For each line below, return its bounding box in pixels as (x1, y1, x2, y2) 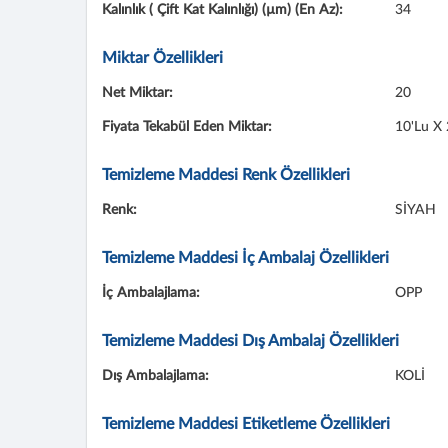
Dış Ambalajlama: (102, 369, 209, 383)
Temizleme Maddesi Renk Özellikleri (102, 167, 350, 183)
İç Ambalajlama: (102, 286, 200, 300)
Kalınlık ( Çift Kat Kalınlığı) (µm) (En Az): (102, 3, 343, 17)
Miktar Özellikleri (102, 50, 223, 66)
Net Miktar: (102, 86, 173, 100)
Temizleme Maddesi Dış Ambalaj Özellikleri (102, 333, 399, 349)
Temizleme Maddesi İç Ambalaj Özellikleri (102, 250, 389, 266)
